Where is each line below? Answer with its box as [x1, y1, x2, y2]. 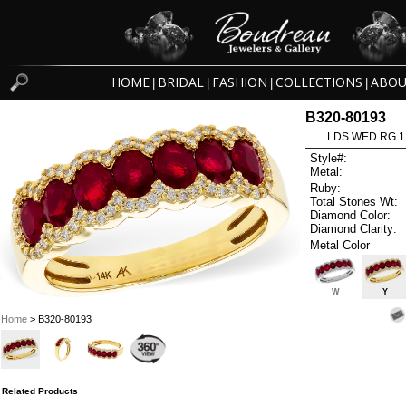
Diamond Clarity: [310, 221, 398, 236]
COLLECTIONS [275, 73, 362, 92]
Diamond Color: [310, 208, 391, 222]
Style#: [310, 151, 348, 166]
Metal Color [310, 237, 371, 252]
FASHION [211, 73, 267, 92]
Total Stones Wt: [310, 194, 399, 208]
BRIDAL [157, 73, 204, 92]
